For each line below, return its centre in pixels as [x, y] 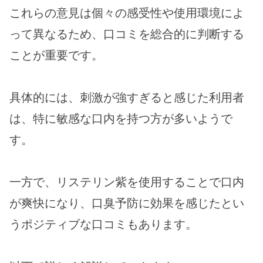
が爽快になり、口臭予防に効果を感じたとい [127, 203]
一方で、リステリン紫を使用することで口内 [127, 182]
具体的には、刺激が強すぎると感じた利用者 [127, 97]
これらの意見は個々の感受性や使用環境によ [127, 13]
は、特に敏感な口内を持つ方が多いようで [121, 119]
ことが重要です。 [56, 55]
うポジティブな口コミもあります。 [103, 224]
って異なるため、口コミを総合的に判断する [127, 34]
